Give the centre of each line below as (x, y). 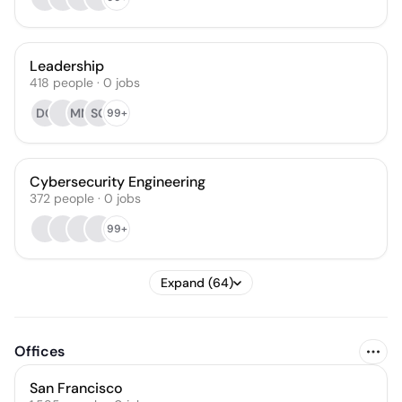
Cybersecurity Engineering (118, 182)
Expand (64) (197, 283)
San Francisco (76, 388)
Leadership (67, 66)
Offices (39, 351)
